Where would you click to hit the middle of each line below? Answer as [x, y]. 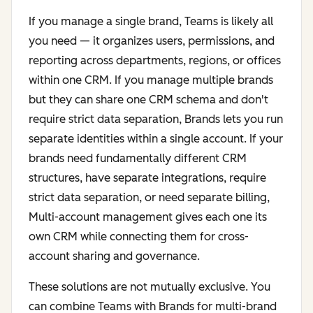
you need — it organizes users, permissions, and [152, 41]
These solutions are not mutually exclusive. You [150, 287]
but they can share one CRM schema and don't [148, 100]
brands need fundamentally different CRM [138, 159]
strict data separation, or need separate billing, [149, 198]
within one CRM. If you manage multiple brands [151, 80]
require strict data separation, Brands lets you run [156, 119]
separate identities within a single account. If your [156, 139]
